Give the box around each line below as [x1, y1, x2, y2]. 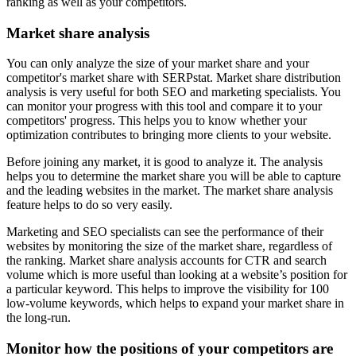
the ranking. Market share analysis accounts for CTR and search [6, 253, 327, 268]
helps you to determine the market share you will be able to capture [6, 169, 341, 184]
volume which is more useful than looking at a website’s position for [6, 268, 347, 282]
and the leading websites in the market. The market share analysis [6, 184, 333, 198]
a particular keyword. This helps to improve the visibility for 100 [6, 282, 329, 296]
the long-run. [6, 311, 71, 325]
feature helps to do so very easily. [6, 198, 172, 212]
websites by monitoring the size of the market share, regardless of [6, 239, 332, 253]
